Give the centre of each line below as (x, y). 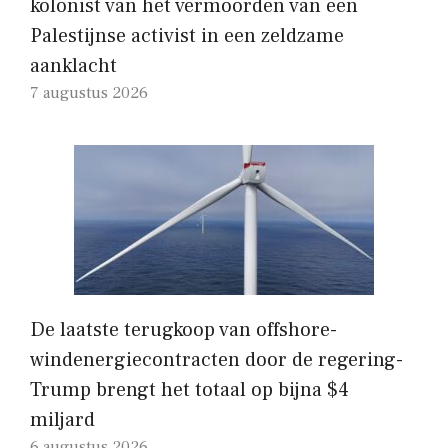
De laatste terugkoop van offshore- (183, 329)
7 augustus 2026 (89, 92)
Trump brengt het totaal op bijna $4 (189, 389)
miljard (62, 419)
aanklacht (73, 65)
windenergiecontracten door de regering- (216, 359)
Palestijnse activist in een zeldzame (187, 35)
